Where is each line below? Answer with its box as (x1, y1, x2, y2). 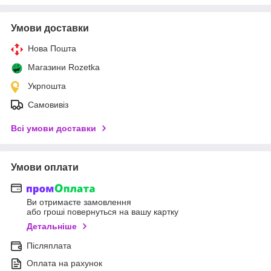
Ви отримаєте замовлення (27, 197, 131, 207)
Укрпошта (28, 80, 66, 91)
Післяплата (27, 241, 71, 251)
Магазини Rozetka (28, 62, 100, 72)
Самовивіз (28, 99, 68, 109)
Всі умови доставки (11, 123, 96, 133)
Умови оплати (11, 162, 79, 172)
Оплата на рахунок (27, 258, 102, 269)
